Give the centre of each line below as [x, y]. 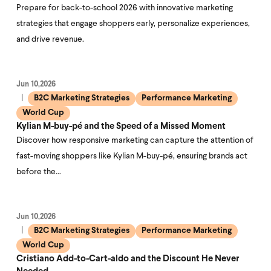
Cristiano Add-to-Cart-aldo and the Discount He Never [128, 259]
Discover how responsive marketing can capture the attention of [135, 141]
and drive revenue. [50, 40]
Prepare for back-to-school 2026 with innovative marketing [125, 8]
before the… [39, 172]
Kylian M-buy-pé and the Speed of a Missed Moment [121, 127]
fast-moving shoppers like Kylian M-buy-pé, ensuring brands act [132, 156]
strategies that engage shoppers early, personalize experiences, [133, 24]
